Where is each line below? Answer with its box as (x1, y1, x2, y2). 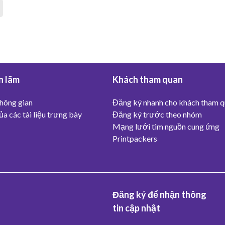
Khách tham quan (113, 74, 183, 85)
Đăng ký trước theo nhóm (113, 109, 202, 120)
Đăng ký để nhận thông (113, 189, 206, 200)
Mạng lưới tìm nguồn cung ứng (113, 122, 219, 132)
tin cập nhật (113, 202, 160, 214)
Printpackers (113, 134, 157, 144)
